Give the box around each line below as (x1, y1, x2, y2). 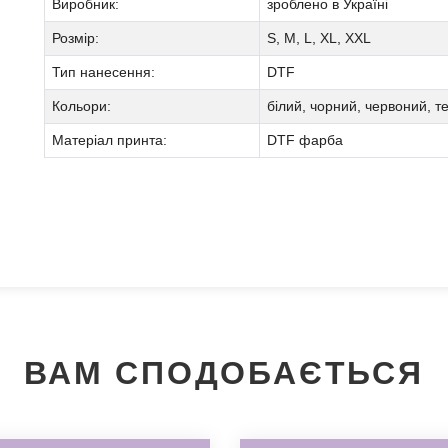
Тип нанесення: (52, 64, 155, 80)
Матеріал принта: (52, 132, 167, 148)
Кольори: (52, 98, 111, 114)
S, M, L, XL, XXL (267, 30, 371, 46)
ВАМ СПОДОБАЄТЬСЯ (24, 355, 424, 391)
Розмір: (52, 30, 99, 46)
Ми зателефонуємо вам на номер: (94, 308, 321, 324)
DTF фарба (267, 132, 343, 148)
